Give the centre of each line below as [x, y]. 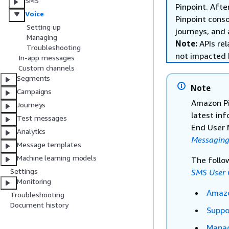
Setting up [44, 27]
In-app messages [47, 58]
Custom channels [47, 68]
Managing [42, 37]
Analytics [31, 131]
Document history [39, 205]
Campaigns [35, 91]
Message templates [49, 145]
